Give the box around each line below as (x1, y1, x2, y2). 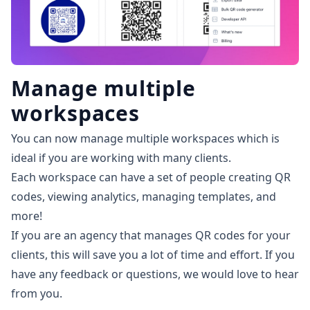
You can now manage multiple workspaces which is (11, 131, 280, 147)
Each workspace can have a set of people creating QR (11, 170, 291, 185)
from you (11, 286, 60, 302)
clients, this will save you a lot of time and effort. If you (11, 247, 295, 263)
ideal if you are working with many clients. (11, 150, 231, 166)
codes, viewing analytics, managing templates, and (11, 189, 276, 205)
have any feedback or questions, (11, 266, 183, 282)
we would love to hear (183, 266, 299, 282)
